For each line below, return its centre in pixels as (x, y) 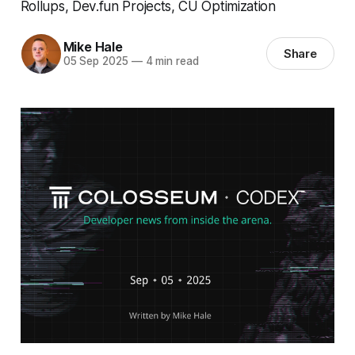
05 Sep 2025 (95, 61)
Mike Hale (93, 47)
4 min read (170, 61)
